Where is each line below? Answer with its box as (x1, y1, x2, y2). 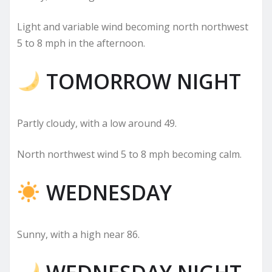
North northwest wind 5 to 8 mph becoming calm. (17, 147, 242, 161)
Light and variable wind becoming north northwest (17, 19, 248, 33)
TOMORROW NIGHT (40, 67, 241, 95)
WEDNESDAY (40, 178, 172, 206)
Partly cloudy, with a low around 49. (17, 116, 177, 130)
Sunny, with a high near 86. (17, 227, 140, 241)
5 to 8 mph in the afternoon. (17, 36, 145, 50)
